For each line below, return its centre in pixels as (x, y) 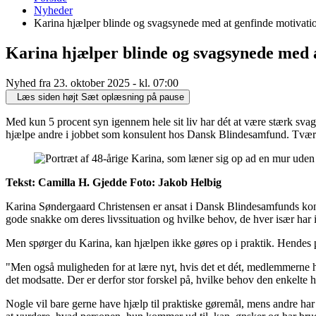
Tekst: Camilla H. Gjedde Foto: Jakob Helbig (114, 182)
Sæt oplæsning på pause (133, 97)
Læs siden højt (48, 97)
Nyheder (53, 10)
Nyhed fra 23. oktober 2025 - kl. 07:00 (92, 83)
